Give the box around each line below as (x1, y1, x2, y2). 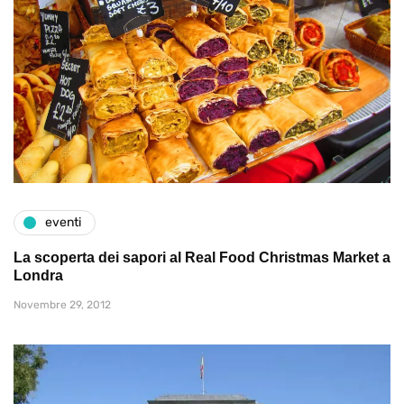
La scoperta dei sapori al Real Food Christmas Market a (14, 249, 390, 265)
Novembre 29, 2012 (14, 298, 111, 311)
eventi (45, 215, 81, 231)
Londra (14, 267, 63, 283)
